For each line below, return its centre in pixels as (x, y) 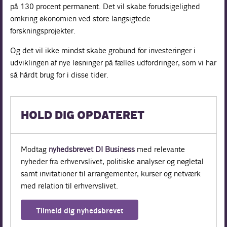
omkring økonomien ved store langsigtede (81, 18)
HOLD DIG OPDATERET (83, 116)
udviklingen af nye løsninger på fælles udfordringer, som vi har (113, 62)
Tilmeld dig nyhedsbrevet (80, 211)
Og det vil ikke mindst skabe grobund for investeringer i (103, 50)
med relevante (160, 149)
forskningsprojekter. (43, 30)
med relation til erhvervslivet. (70, 185)
